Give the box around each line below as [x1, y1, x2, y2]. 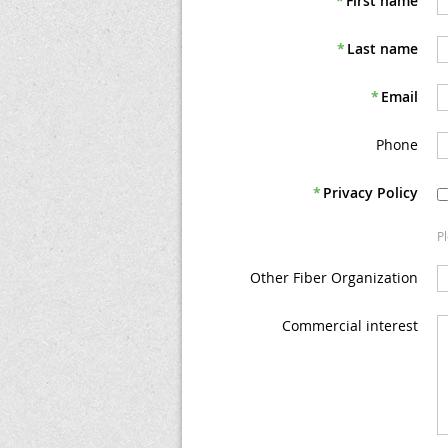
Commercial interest [282, 316, 419, 335]
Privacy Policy [323, 183, 419, 202]
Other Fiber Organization [250, 268, 419, 287]
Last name [347, 39, 419, 58]
